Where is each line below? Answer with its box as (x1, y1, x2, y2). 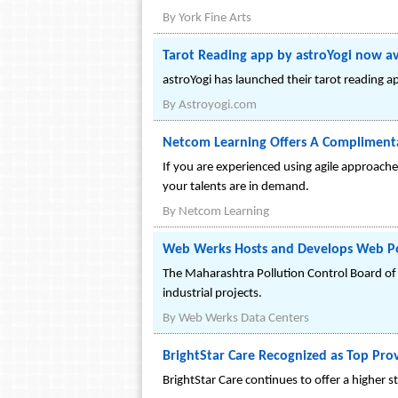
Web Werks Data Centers (179, 312, 309, 325)
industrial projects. (163, 287, 262, 300)
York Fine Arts (179, 12, 251, 25)
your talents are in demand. (163, 180, 309, 194)
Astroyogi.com (179, 99, 257, 112)
